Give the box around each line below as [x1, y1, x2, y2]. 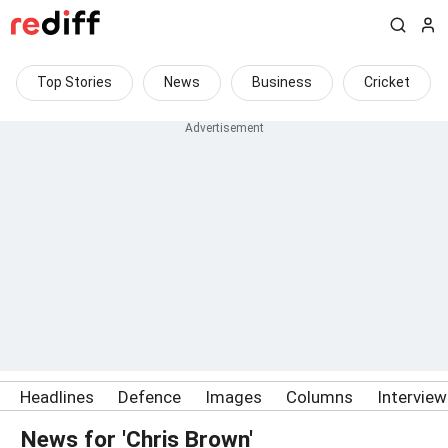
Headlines [20, 387, 94, 407]
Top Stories [37, 74, 112, 90]
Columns [286, 387, 353, 407]
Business [252, 74, 312, 90]
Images [205, 387, 262, 407]
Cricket [364, 74, 410, 90]
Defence [118, 387, 181, 407]
